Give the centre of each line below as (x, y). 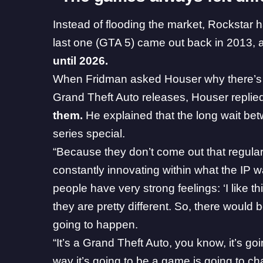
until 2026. (81, 61)
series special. (89, 134)
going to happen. (96, 225)
